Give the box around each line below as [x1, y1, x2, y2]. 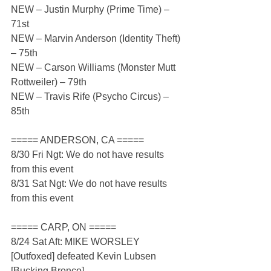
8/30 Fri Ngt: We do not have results [11, 149, 166, 160]
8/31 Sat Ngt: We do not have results [11, 178, 169, 189]
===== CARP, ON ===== [11, 222, 116, 233]
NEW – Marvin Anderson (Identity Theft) [11, 33, 183, 44]
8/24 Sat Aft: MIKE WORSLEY [11, 237, 142, 247]
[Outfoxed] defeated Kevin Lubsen [11, 251, 158, 262]
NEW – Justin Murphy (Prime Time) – [11, 4, 172, 15]
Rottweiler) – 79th [11, 77, 87, 88]
